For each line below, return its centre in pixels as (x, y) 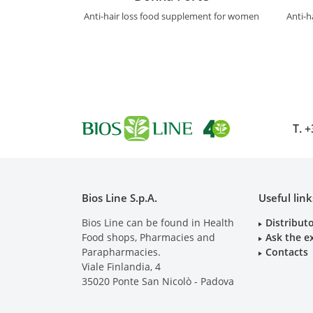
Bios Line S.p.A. (119, 198)
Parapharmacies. (121, 252)
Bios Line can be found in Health (158, 223)
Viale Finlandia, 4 (121, 267)
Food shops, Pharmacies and (148, 238)
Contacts (287, 252)
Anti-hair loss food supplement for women (171, 16)
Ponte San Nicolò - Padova (172, 282)
